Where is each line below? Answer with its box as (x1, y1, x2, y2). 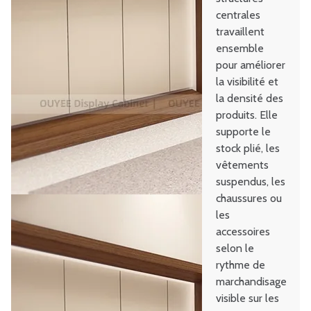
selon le (216, 242, 255, 255)
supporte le (216, 125, 271, 139)
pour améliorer (216, 58, 286, 72)
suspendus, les (216, 175, 286, 189)
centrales (216, 8, 261, 22)
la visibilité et (216, 75, 279, 89)
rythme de (216, 258, 266, 272)
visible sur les (216, 292, 280, 305)
